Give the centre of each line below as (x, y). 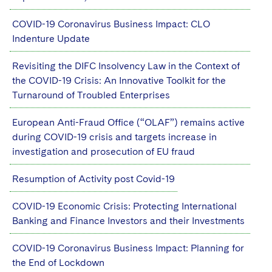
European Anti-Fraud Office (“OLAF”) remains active (128, 122)
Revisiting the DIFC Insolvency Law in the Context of (126, 66)
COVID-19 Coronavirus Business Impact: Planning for (128, 248)
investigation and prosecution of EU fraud (104, 151)
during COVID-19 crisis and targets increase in (114, 137)
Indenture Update (51, 39)
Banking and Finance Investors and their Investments (128, 221)
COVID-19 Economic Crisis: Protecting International (124, 206)
